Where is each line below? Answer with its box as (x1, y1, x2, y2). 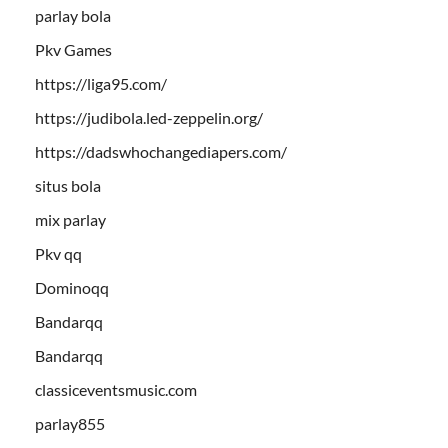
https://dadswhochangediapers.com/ (35, 142, 287, 162)
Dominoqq (35, 278, 109, 298)
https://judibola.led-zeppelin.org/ (35, 108, 263, 128)
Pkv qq (35, 244, 82, 264)
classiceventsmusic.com (35, 380, 197, 400)
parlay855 (35, 414, 105, 434)
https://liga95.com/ (35, 74, 167, 94)
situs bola (35, 176, 101, 196)
